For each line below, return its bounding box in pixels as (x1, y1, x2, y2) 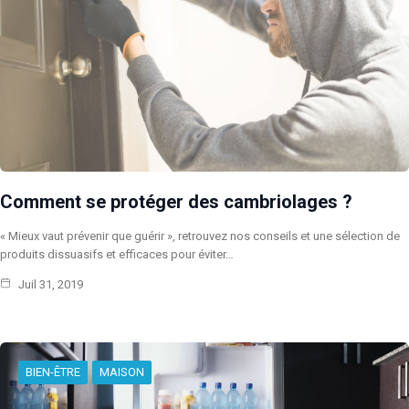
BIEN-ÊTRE (26, 365, 80, 380)
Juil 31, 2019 (16, 278, 83, 292)
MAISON (100, 365, 144, 380)
